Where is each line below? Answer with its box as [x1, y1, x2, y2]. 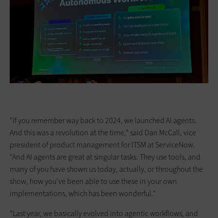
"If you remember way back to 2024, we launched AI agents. [10, 115, 197, 126]
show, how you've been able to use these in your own [10, 176, 177, 187]
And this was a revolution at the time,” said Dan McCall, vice [10, 127, 196, 138]
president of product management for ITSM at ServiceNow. [10, 140, 195, 150]
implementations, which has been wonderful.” [10, 188, 156, 199]
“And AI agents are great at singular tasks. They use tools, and [10, 152, 200, 163]
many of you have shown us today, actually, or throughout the [10, 164, 203, 175]
